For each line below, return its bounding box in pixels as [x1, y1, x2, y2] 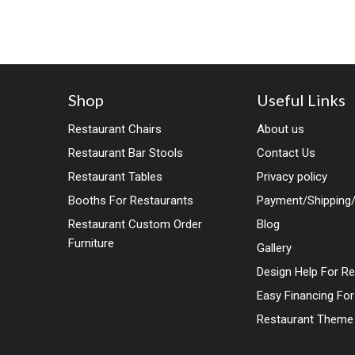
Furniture [68, 235, 114, 250]
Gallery [257, 240, 292, 255]
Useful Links [257, 90, 346, 109]
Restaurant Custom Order [68, 216, 202, 231]
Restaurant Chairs [68, 121, 162, 136]
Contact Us [257, 145, 316, 160]
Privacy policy [257, 169, 328, 184]
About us [257, 121, 305, 136]
